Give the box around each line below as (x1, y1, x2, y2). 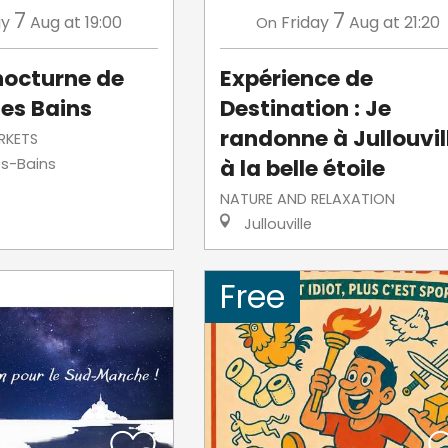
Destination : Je (219, 92, 391, 124)
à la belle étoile (219, 152, 385, 184)
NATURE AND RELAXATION (219, 188, 395, 209)
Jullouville (239, 213, 312, 234)
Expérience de (219, 62, 373, 94)
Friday (281, 10, 330, 34)
